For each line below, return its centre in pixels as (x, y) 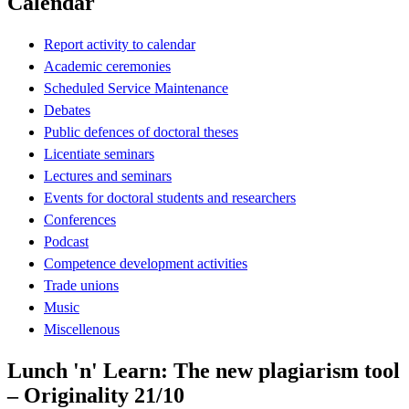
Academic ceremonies (107, 66)
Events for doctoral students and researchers (170, 197)
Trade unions (81, 285)
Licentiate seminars (99, 153)
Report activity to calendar (120, 44)
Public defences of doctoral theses (141, 131)
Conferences (80, 219)
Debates (67, 110)
